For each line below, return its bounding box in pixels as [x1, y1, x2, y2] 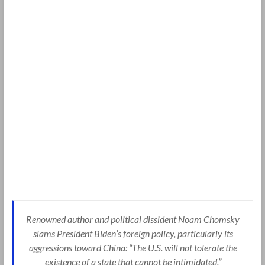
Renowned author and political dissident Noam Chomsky [26, 213, 240, 225]
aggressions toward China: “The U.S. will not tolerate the [28, 241, 237, 253]
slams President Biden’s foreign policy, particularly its [33, 227, 233, 239]
